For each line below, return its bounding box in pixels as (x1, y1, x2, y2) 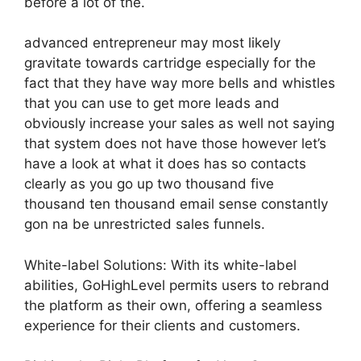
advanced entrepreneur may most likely (24, 35, 280, 51)
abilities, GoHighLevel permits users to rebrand (24, 276, 330, 293)
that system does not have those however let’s (24, 135, 326, 151)
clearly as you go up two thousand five (24, 176, 274, 192)
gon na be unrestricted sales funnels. (24, 216, 265, 232)
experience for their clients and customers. (24, 317, 301, 334)
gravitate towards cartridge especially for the (24, 55, 316, 71)
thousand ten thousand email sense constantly (24, 196, 328, 212)
